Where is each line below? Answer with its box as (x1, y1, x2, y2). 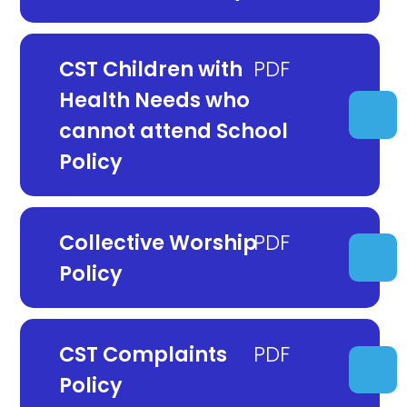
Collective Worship (58, 227, 257, 257)
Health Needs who (58, 84, 250, 114)
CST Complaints (58, 340, 227, 370)
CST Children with (58, 54, 243, 84)
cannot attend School (58, 115, 288, 145)
